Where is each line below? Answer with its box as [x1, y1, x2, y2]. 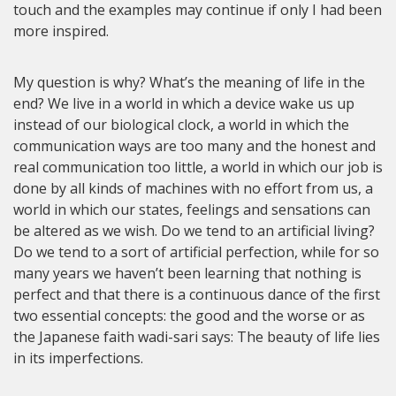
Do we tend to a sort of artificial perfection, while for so [13, 241, 379, 262]
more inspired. [13, 20, 109, 41]
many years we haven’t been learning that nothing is [13, 263, 362, 283]
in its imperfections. [13, 347, 143, 368]
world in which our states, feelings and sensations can [13, 199, 370, 219]
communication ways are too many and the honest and [13, 135, 376, 156]
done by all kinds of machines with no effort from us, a [13, 178, 373, 198]
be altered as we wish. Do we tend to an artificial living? [13, 220, 375, 240]
